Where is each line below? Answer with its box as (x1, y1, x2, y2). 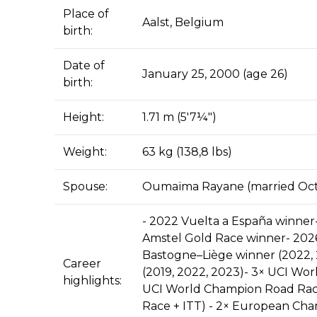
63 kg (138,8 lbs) (142, 145, 232, 159)
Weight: (63, 145, 107, 159)
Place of (63, 7, 109, 21)
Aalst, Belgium (142, 16, 224, 30)
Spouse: (63, 180, 108, 194)
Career (63, 257, 101, 271)
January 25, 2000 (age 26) (142, 67, 288, 81)
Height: (63, 110, 104, 125)
